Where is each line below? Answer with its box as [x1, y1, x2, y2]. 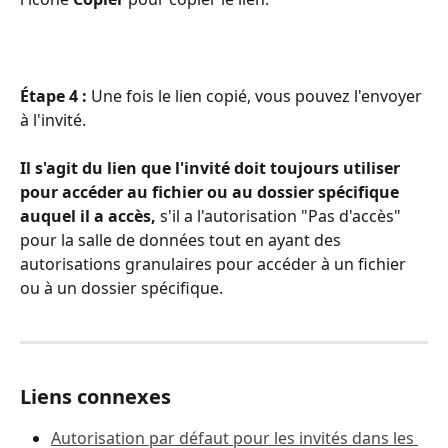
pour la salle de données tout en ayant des [20, 229, 345, 252]
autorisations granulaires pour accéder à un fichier [20, 253, 410, 276]
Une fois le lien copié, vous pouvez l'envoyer [91, 84, 426, 107]
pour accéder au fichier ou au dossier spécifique [20, 181, 403, 204]
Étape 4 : [20, 84, 91, 107]
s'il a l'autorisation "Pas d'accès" [160, 205, 405, 228]
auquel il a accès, [20, 205, 160, 228]
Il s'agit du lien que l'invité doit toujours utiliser [20, 157, 404, 180]
